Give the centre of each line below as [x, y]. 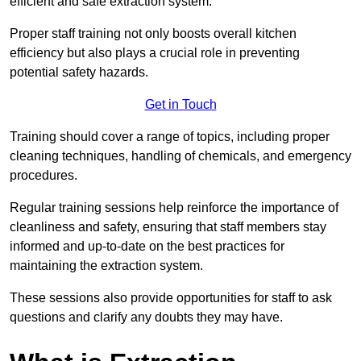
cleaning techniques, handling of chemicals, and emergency [180, 156]
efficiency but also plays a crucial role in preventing [155, 52]
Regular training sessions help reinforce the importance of [174, 207]
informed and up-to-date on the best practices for [147, 246]
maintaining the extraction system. [106, 265]
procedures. [44, 175]
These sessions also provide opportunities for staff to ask [171, 297]
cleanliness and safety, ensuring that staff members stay [168, 226]
